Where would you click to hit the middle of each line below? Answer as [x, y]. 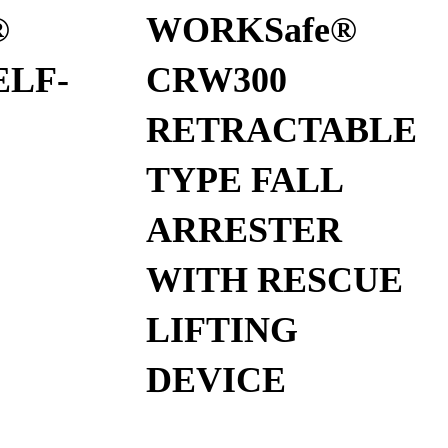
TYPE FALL [244, 180]
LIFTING [222, 330]
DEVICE [216, 380]
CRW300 [217, 80]
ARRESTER [244, 230]
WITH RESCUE [275, 280]
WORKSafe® [252, 30]
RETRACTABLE [282, 130]
